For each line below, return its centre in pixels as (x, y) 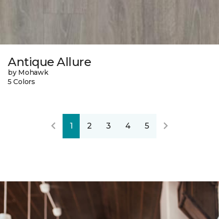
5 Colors (22, 81)
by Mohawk (28, 72)
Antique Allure (50, 62)
